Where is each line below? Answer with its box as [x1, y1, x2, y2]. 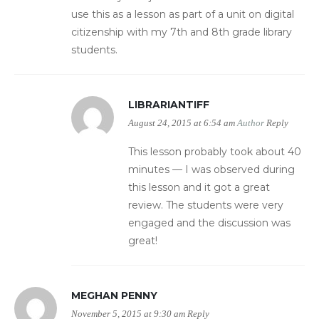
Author [237, 118, 264, 129]
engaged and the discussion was [128, 216, 291, 230]
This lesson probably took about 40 [128, 145, 301, 159]
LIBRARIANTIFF [128, 98, 209, 112]
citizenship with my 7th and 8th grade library [71, 26, 292, 39]
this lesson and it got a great [128, 181, 270, 194]
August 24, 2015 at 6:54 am [128, 118, 235, 129]
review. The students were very [128, 199, 283, 212]
